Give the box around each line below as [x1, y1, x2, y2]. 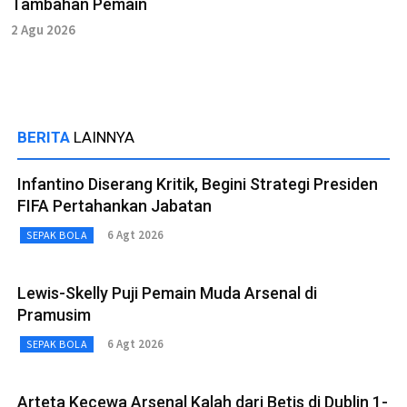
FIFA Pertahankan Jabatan [17, 195, 212, 215]
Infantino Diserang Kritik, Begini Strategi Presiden [17, 174, 378, 194]
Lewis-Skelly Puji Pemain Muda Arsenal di [17, 283, 317, 303]
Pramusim [17, 304, 91, 324]
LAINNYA [74, 127, 134, 146]
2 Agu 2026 [11, 20, 75, 38]
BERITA [17, 127, 74, 146]
